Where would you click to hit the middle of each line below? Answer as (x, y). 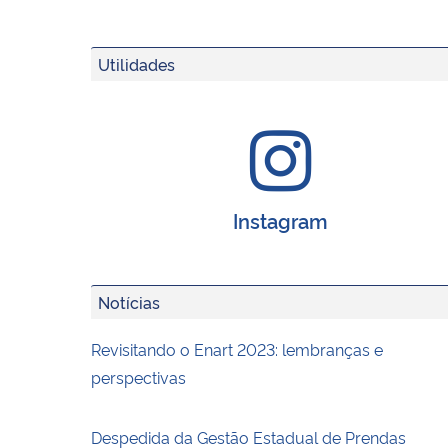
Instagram (280, 219)
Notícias (129, 301)
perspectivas (138, 376)
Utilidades (136, 63)
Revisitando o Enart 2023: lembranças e (237, 348)
